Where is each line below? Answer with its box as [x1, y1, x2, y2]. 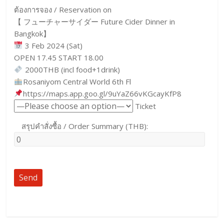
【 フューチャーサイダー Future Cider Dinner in [14, 16, 175, 26]
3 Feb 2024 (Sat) [22, 40, 82, 50]
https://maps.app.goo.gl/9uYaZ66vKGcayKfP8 [22, 88, 181, 98]
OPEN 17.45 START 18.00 [14, 52, 104, 62]
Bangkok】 [14, 28, 51, 38]
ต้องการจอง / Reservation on [14, 4, 112, 14]
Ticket [133, 100, 156, 111]
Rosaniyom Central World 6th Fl [22, 76, 131, 86]
